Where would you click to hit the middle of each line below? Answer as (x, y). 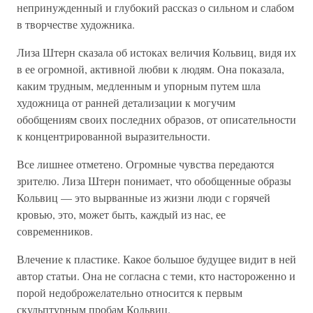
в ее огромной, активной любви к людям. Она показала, (151, 69)
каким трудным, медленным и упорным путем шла (139, 86)
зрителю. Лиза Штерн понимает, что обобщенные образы (154, 181)
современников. (55, 231)
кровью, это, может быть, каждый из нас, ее (121, 214)
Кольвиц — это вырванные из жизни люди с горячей (144, 197)
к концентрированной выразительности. (114, 136)
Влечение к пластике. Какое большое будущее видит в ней (156, 259)
